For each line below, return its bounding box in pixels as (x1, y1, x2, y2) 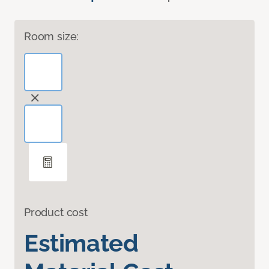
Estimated (24, 229, 139, 258)
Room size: (24, 30, 79, 43)
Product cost (24, 206, 88, 219)
